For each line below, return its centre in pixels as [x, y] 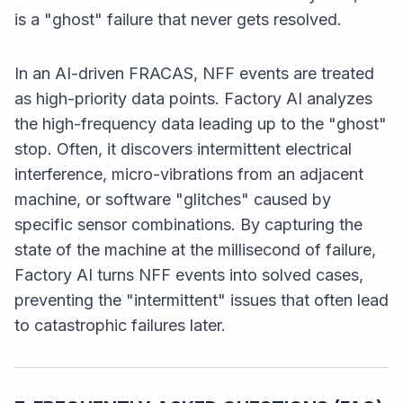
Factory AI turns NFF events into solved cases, [189, 275]
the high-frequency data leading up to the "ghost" [201, 124]
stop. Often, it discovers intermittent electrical [183, 149]
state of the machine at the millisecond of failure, [195, 250]
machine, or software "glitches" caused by [173, 200]
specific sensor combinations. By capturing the [188, 225]
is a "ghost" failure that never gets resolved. [178, 20]
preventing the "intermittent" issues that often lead [201, 300]
